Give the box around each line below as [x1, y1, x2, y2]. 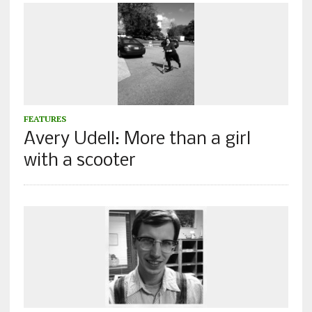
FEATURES [23, 113, 66, 124]
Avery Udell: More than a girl [23, 130, 251, 149]
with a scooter [23, 151, 136, 171]
